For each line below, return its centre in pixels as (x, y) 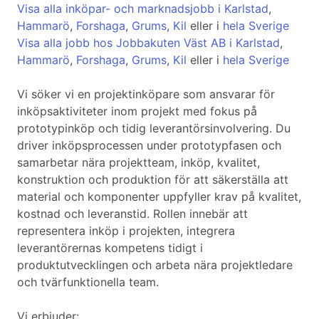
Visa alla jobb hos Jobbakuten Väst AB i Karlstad (148, 43)
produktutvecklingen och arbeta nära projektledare (155, 265)
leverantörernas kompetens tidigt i (110, 248)
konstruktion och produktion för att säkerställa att (153, 180)
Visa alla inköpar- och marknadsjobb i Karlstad (143, 9)
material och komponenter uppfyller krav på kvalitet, (159, 197)
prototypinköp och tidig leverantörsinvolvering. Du (154, 129)
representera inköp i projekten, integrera (126, 231)
